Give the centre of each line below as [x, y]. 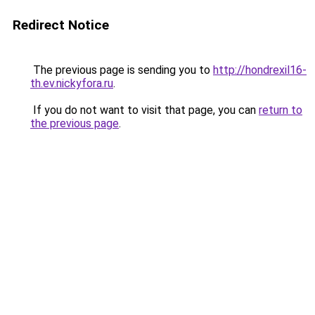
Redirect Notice [61, 25]
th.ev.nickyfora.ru [72, 83]
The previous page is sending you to [122, 70]
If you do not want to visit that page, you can [144, 110]
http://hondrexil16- [260, 70]
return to [281, 110]
